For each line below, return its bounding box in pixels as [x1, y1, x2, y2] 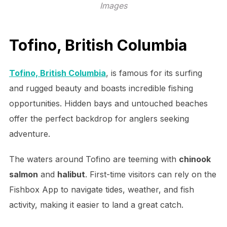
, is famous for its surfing [105, 67, 202, 78]
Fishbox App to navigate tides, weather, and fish [9, 184, 194, 195]
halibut [57, 169, 85, 179]
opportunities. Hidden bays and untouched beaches [9, 98, 208, 108]
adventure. [9, 128, 50, 139]
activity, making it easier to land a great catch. [9, 199, 183, 210]
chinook [178, 154, 211, 164]
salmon [9, 169, 38, 179]
